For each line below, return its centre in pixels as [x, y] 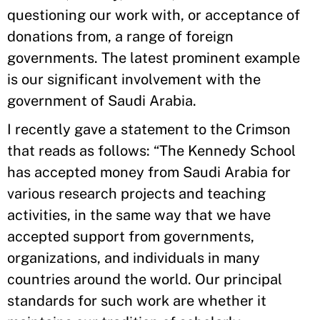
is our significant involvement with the [134, 79]
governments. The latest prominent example [154, 58]
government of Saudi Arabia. [102, 101]
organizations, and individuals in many [134, 258]
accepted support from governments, [131, 236]
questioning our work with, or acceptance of [154, 15]
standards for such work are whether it [137, 301]
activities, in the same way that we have [139, 215]
